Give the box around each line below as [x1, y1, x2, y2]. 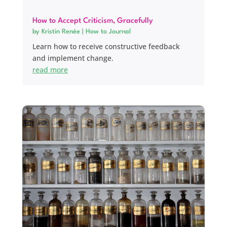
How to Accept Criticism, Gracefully [32, 17, 153, 25]
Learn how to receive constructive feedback [32, 41, 180, 51]
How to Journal [85, 28, 131, 35]
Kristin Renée [41, 28, 80, 35]
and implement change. [32, 53, 113, 63]
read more [32, 64, 68, 74]
